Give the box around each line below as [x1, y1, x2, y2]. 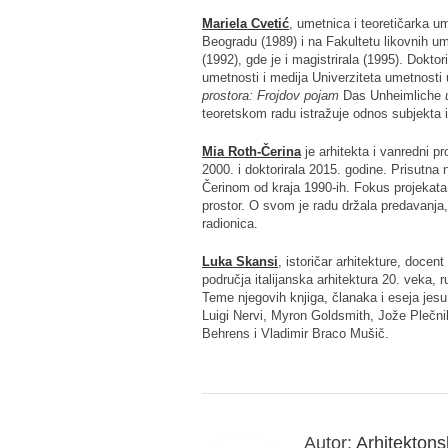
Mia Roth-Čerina [202, 143, 301, 159]
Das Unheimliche [343, 87, 441, 103]
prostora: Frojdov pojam [202, 87, 343, 103]
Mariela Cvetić [202, 15, 289, 31]
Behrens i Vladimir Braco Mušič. [202, 325, 389, 341]
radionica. [202, 215, 258, 231]
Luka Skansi [202, 253, 278, 269]
